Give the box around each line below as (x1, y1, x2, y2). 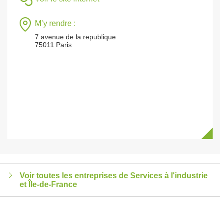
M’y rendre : (35, 19, 76, 27)
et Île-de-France (20, 180, 77, 189)
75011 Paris (35, 41, 72, 49)
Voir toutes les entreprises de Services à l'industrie (20, 171, 208, 180)
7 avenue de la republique (35, 33, 116, 41)
